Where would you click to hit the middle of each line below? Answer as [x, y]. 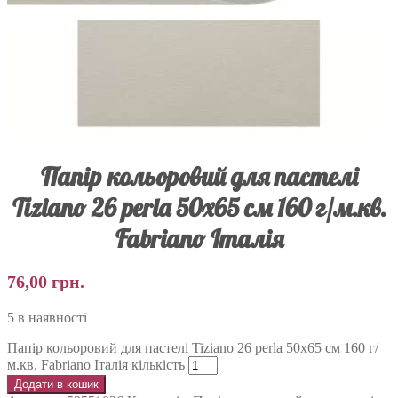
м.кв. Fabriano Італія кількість [96, 364]
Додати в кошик [56, 384]
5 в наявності [47, 317]
